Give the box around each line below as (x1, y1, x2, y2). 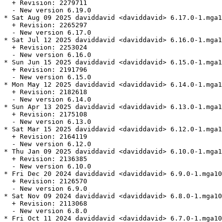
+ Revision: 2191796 (4, 66, 87, 74)
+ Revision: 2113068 (4, 200, 87, 208)
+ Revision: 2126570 (4, 177, 87, 185)
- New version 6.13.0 (4, 118, 91, 126)
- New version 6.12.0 (4, 140, 91, 148)
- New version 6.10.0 (4, 163, 91, 170)
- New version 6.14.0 (4, 96, 91, 104)
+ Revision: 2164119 (4, 133, 87, 141)
